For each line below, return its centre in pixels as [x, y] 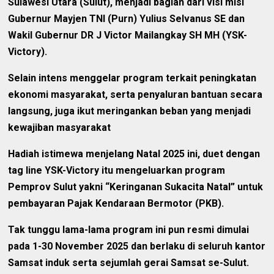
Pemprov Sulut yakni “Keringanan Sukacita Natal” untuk [136, 187]
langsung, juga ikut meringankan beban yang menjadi [130, 111]
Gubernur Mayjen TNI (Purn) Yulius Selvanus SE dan [127, 18]
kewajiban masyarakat [61, 127]
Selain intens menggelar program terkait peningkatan [132, 78]
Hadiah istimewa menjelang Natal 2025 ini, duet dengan [134, 154]
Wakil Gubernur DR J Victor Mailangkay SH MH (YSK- [128, 35]
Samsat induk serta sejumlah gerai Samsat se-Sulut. [129, 262]
